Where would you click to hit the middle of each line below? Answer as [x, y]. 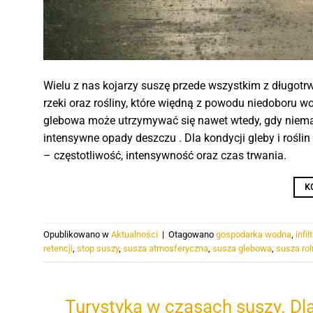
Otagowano [192, 235]
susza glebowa [242, 249]
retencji [58, 249]
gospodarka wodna [254, 235]
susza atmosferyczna [166, 249]
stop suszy [98, 249]
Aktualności [134, 235]
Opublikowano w [77, 235]
